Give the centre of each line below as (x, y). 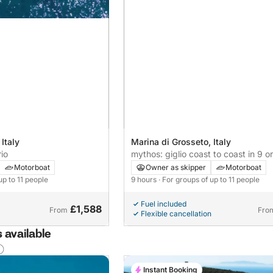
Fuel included (163, 204)
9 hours (144, 179)
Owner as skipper (175, 167)
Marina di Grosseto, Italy (181, 141)
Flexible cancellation (176, 213)
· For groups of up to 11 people (209, 179)
